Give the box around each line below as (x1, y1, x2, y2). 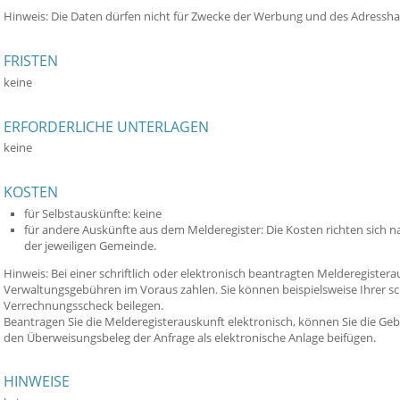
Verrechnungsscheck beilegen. (4, 297, 163, 313)
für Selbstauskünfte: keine (23, 206, 162, 222)
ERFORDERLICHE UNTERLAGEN (4, 116, 209, 137)
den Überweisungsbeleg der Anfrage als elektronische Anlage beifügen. (4, 329, 376, 346)
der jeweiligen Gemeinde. (23, 238, 156, 254)
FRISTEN (4, 50, 58, 71)
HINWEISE (4, 371, 70, 392)
